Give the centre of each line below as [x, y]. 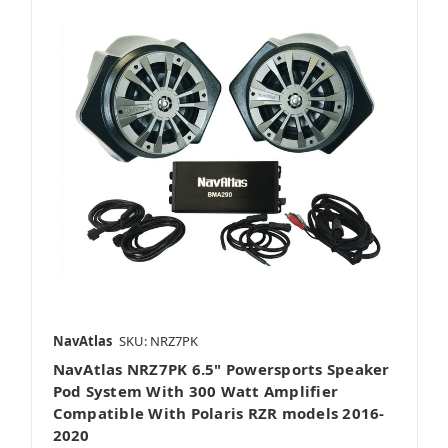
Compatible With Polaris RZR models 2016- [218, 413]
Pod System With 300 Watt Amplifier [195, 391]
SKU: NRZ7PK [158, 341]
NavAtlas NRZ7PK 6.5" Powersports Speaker [221, 369]
